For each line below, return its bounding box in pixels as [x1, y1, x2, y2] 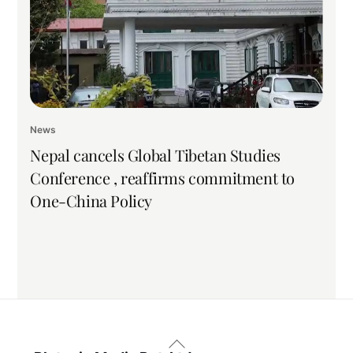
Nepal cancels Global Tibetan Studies [30, 143, 281, 165]
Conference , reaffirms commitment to [30, 166, 295, 188]
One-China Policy [30, 189, 153, 211]
